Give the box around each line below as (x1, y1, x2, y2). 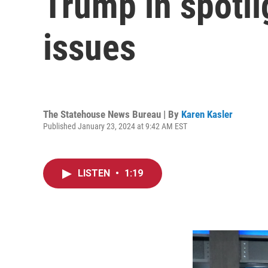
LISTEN (78, 167, 112, 179)
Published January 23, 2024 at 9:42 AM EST (43, 121, 187, 131)
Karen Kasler (181, 108, 233, 120)
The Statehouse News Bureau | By (43, 108, 181, 120)
